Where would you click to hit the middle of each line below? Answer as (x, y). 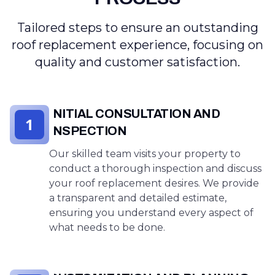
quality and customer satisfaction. (137, 62)
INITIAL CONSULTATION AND (134, 114)
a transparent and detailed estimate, (138, 198)
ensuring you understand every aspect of (151, 213)
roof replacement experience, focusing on (137, 45)
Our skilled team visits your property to (145, 154)
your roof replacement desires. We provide (154, 183)
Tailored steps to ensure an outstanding (137, 28)
